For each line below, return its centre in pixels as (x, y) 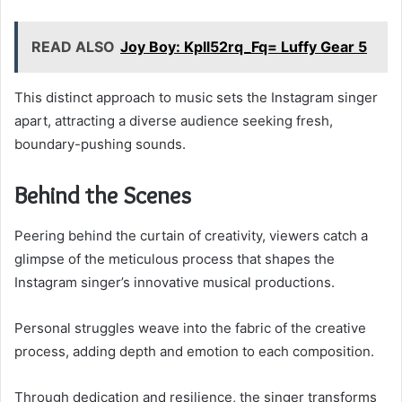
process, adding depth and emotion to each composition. (194, 351)
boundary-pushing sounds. (100, 144)
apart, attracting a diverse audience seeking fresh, (174, 121)
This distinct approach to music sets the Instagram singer (196, 98)
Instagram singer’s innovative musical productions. (175, 282)
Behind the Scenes (103, 196)
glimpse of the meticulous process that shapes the (175, 258)
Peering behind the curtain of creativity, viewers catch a (191, 235)
